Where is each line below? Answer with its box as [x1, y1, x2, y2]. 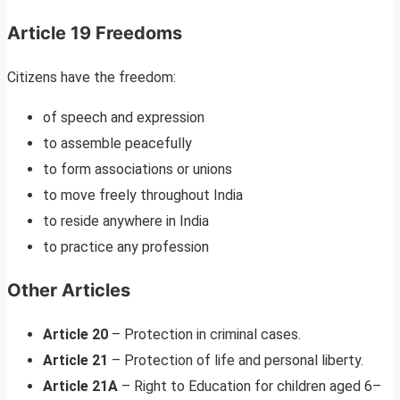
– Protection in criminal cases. [108, 325, 301, 343]
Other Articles [7, 279, 130, 301]
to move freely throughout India [43, 186, 243, 204]
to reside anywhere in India [43, 212, 209, 229]
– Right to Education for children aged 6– [118, 377, 381, 395]
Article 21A [43, 377, 118, 395]
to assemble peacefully [43, 134, 192, 152]
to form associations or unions [43, 160, 232, 178]
